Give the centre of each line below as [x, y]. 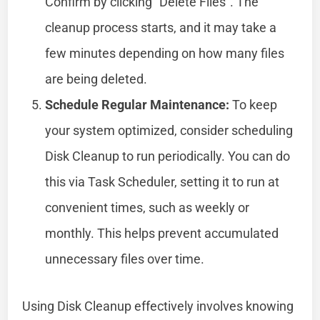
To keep [254, 104]
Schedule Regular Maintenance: [137, 104]
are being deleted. [96, 79]
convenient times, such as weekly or [147, 207]
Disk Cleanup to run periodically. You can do [168, 156]
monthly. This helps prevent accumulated [162, 233]
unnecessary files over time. [125, 259]
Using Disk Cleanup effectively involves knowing [158, 306]
